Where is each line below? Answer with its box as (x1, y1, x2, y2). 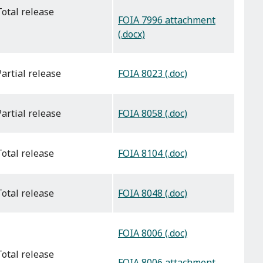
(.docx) (118, 27, 145, 41)
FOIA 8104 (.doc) (118, 147, 187, 160)
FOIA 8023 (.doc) (118, 67, 187, 80)
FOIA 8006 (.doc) (118, 227, 187, 240)
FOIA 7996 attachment (118, 13, 215, 26)
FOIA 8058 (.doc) (118, 107, 187, 120)
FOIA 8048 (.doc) (118, 187, 187, 200)
